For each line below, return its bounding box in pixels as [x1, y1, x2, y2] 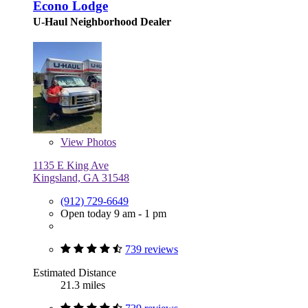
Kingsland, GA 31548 [33, 172, 129, 184]
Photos [84, 136, 116, 148]
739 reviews [125, 243, 178, 256]
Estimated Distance [33, 267, 116, 279]
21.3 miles [60, 279, 105, 291]
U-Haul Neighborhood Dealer [33, 16, 171, 28]
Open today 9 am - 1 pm [60, 208, 166, 220]
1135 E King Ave [33, 159, 109, 172]
